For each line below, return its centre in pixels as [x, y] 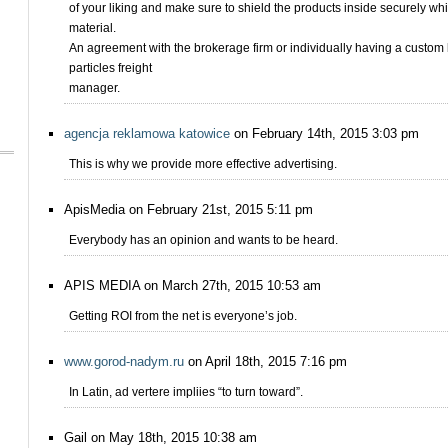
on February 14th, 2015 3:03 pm [324, 133]
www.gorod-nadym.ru [124, 361]
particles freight [110, 68]
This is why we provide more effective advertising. [203, 164]
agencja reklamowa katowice [147, 133]
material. [92, 28]
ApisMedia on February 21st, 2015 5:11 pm [188, 209]
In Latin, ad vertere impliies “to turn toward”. [186, 392]
